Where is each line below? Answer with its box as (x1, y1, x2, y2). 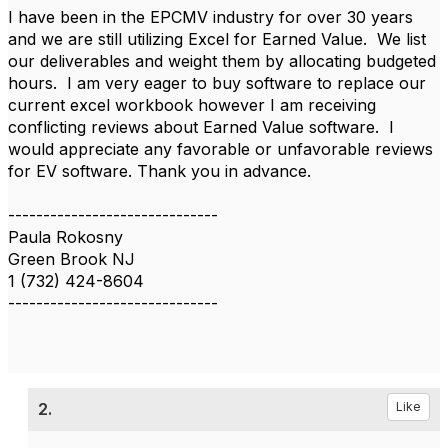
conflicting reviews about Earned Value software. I (8, 117, 394, 137)
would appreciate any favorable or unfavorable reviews (8, 139, 433, 159)
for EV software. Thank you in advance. (8, 161, 311, 181)
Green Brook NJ (8, 249, 135, 269)
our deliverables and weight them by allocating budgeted (8, 51, 436, 71)
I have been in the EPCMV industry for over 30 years (8, 7, 413, 27)
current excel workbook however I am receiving (8, 95, 376, 115)
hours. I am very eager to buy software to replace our (8, 73, 426, 93)
